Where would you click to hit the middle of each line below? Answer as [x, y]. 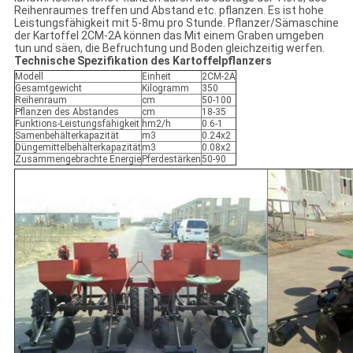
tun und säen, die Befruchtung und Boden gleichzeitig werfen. [169, 48]
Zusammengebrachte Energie [78, 160]
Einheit [156, 77]
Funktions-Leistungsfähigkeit [77, 124]
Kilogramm [165, 89]
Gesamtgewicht [48, 89]
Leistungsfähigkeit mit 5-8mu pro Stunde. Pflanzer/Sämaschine [176, 23]
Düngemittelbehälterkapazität [78, 148]
